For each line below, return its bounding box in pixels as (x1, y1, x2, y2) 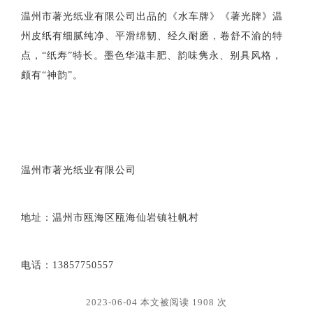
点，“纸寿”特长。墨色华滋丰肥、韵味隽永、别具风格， (21, 50, 282, 61)
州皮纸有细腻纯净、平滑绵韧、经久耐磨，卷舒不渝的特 (21, 30, 283, 41)
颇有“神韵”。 (21, 69, 83, 80)
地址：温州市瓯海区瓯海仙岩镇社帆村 (21, 212, 199, 223)
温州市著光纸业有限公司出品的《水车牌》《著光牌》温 (21, 10, 283, 22)
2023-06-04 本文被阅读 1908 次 (86, 296, 227, 307)
